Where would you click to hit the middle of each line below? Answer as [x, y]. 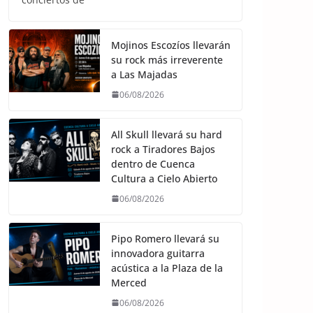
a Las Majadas [144, 74]
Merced [129, 282]
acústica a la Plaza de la [167, 268]
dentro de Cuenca [153, 163]
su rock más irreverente [167, 59]
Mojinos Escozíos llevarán [171, 45]
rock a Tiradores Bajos [163, 149]
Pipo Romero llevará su [165, 238]
